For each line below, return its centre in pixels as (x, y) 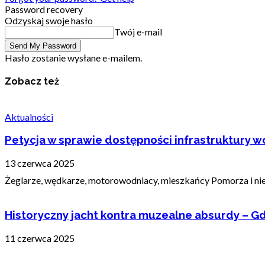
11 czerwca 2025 (40, 238)
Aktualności (29, 117)
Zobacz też (32, 82)
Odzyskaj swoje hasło (49, 21)
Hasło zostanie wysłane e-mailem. (73, 58)
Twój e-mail (138, 32)
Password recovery (44, 9)
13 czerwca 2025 (40, 163)
